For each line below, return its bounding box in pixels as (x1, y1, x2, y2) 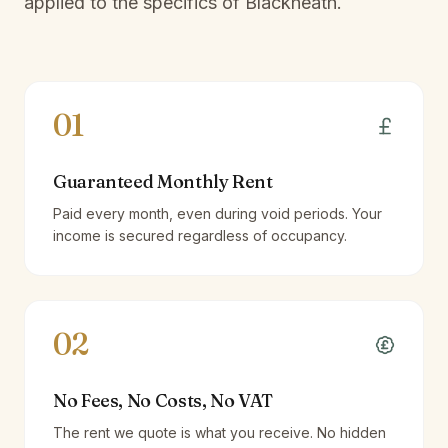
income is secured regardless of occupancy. (53, 227, 347, 244)
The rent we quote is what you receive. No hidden (53, 424, 386, 441)
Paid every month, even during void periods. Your (53, 205, 382, 222)
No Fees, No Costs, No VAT (53, 389, 273, 412)
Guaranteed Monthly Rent (53, 170, 273, 193)
